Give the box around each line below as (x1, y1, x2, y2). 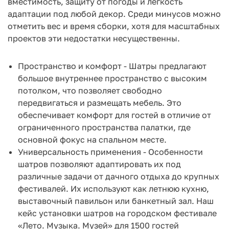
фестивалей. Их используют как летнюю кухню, (18, 183, 209, 194)
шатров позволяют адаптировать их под (18, 158, 181, 169)
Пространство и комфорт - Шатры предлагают (18, 60, 207, 71)
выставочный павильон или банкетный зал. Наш (18, 195, 214, 206)
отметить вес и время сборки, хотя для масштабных (8, 20, 220, 31)
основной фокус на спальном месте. (18, 134, 167, 145)
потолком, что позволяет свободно (18, 85, 162, 96)
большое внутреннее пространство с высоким (18, 73, 207, 83)
